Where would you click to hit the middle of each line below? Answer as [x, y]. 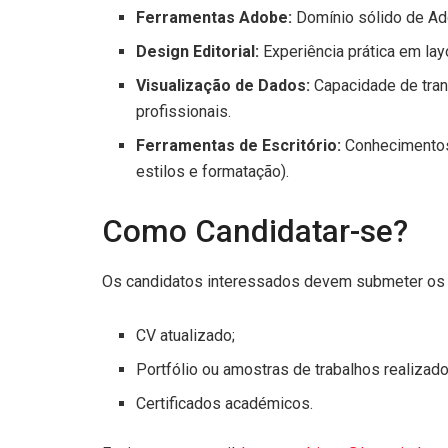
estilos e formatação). [213, 172]
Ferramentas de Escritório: [239, 146]
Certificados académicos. [225, 403]
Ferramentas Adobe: [214, 18]
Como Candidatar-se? [255, 232]
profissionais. [184, 112]
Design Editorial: [198, 52]
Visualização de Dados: [223, 86]
